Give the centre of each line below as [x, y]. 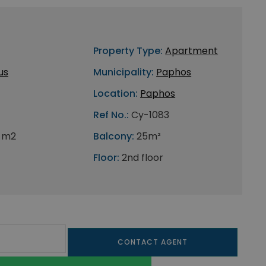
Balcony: [114, 136]
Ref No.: [111, 115]
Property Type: [128, 51]
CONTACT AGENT [152, 242]
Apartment [192, 51]
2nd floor [143, 158]
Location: [116, 94]
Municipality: [124, 72]
